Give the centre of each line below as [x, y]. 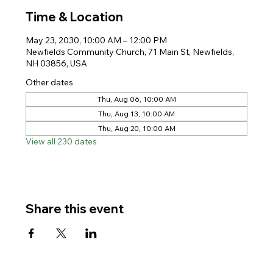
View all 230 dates [62, 141]
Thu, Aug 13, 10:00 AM [136, 114]
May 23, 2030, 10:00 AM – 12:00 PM [97, 40]
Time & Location [75, 17]
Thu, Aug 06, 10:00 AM [136, 99]
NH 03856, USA [57, 63]
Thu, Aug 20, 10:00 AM [136, 128]
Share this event [75, 209]
